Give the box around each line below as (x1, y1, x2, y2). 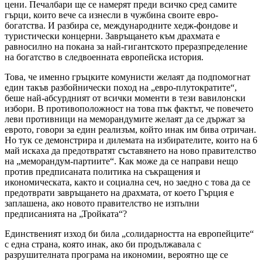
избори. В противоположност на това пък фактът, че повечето (5, 103, 253, 113)
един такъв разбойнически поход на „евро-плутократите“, (5, 82, 237, 92)
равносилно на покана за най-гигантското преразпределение (5, 41, 247, 51)
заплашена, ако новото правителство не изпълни (5, 198, 199, 208)
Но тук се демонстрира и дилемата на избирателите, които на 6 (5, 135, 257, 145)
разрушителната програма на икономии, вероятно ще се (5, 249, 228, 260)
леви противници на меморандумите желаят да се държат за (5, 113, 245, 124)
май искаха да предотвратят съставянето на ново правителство (5, 145, 256, 156)
